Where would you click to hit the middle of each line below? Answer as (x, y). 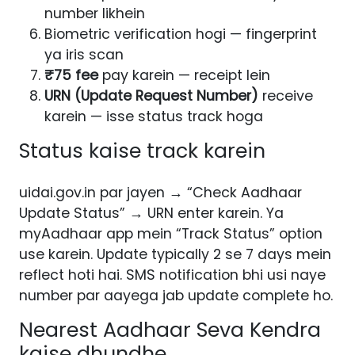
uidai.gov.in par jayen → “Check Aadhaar (160, 193)
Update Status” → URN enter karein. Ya (151, 214)
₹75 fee (71, 76)
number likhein (95, 14)
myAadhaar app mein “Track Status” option (171, 234)
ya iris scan (84, 55)
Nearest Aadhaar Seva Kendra (170, 330)
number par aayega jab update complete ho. (176, 296)
